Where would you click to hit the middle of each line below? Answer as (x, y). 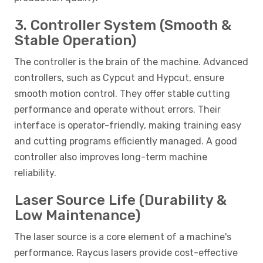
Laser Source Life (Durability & (121, 200)
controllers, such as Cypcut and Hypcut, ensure (119, 78)
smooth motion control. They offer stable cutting (122, 94)
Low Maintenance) (77, 216)
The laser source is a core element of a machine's (123, 237)
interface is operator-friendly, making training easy (128, 126)
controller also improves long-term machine (111, 157)
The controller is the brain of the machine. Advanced (131, 62)
